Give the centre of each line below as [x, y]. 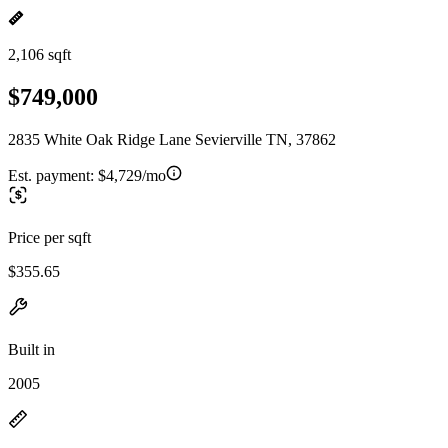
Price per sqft [49, 237]
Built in [31, 349]
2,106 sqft [39, 54]
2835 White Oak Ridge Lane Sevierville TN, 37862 [172, 139]
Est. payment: [53, 175]
